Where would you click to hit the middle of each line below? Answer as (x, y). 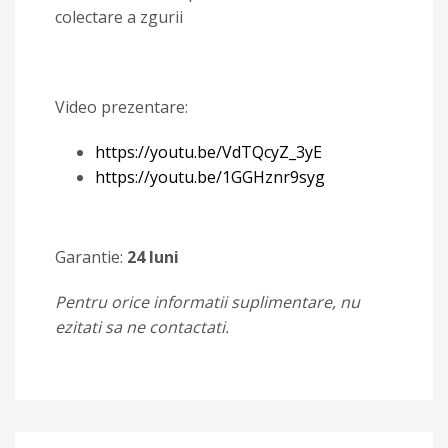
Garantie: (91, 257)
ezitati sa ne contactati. (142, 327)
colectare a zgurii (119, 17)
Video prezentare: (121, 107)
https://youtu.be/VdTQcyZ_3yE (208, 152)
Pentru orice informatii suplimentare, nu (207, 302)
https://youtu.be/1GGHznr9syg (210, 177)
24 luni (153, 257)
